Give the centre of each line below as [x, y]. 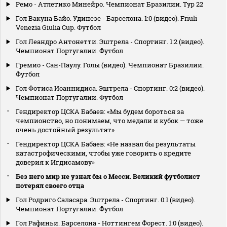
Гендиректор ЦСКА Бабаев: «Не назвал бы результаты [106, 144]
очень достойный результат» [65, 129]
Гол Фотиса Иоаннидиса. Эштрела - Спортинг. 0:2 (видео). [110, 88]
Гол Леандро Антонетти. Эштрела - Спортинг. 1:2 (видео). [110, 41]
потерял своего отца [50, 185]
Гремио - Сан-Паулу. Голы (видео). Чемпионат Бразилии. [110, 65]
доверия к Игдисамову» [55, 162]
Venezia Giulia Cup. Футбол [58, 27]
